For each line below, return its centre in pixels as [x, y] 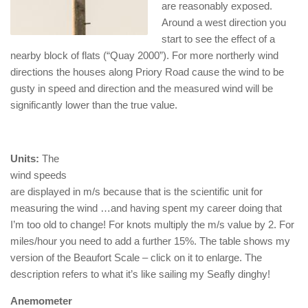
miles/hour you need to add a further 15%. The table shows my [150, 241]
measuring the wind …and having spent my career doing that [146, 208]
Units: [25, 159]
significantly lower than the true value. [94, 105]
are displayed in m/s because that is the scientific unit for [136, 192]
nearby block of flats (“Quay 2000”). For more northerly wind [144, 56]
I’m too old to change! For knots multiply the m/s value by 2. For [152, 225]
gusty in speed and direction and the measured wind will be [142, 89]
